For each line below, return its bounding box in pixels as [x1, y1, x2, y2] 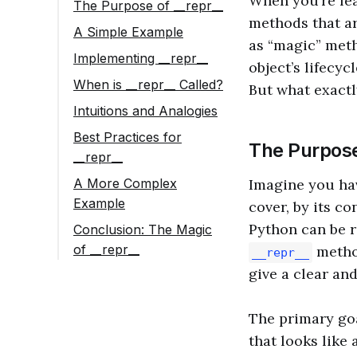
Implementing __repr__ [73, 49, 208, 66]
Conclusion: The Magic [73, 221, 212, 237]
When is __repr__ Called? [73, 76, 223, 92]
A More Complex [73, 175, 177, 191]
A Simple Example [73, 23, 183, 40]
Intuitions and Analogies [73, 102, 218, 119]
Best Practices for [73, 128, 182, 145]
